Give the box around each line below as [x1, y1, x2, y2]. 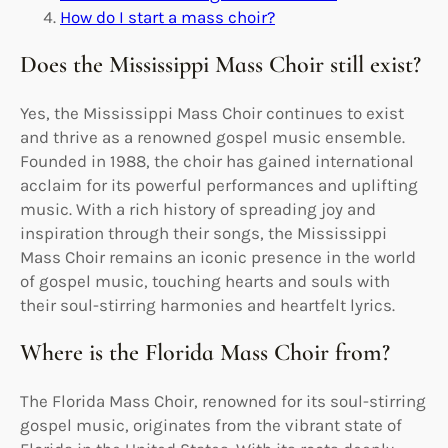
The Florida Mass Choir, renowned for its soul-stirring [20, 390, 426, 411]
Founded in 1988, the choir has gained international [20, 150, 414, 171]
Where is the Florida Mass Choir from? [20, 337, 390, 367]
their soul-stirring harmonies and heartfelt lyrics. [20, 294, 395, 315]
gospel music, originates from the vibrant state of [20, 414, 402, 435]
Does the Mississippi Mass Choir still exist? [20, 49, 421, 79]
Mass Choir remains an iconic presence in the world [20, 246, 416, 267]
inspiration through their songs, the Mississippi [20, 222, 387, 243]
